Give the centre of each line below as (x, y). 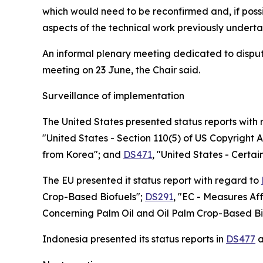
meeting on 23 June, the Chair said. (121, 70)
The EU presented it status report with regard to (152, 180)
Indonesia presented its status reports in (134, 239)
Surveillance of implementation (113, 95)
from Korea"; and (83, 154)
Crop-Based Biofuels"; (94, 196)
